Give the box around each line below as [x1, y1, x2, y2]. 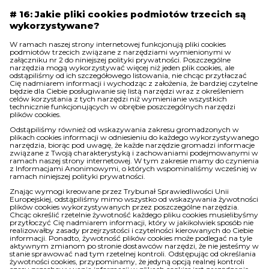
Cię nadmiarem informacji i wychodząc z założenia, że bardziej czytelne [10, 79, 258, 88]
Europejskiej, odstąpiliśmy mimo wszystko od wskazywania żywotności [10, 195, 258, 204]
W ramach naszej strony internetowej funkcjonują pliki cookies [10, 40, 226, 49]
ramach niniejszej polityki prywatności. [10, 172, 145, 181]
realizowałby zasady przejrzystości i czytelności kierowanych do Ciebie [10, 226, 253, 235]
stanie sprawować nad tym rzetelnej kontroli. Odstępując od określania [10, 249, 256, 258]
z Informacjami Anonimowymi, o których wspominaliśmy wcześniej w [10, 164, 257, 173]
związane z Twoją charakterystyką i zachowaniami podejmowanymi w [10, 148, 258, 157]
